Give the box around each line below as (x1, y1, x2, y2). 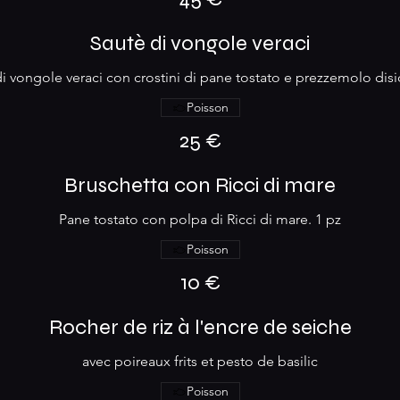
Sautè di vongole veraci (90, 30, 310, 56)
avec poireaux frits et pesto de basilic (82, 353, 318, 370)
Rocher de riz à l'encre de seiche (48, 314, 352, 340)
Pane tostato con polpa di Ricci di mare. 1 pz (59, 211, 341, 228)
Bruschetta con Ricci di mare (64, 172, 336, 198)
